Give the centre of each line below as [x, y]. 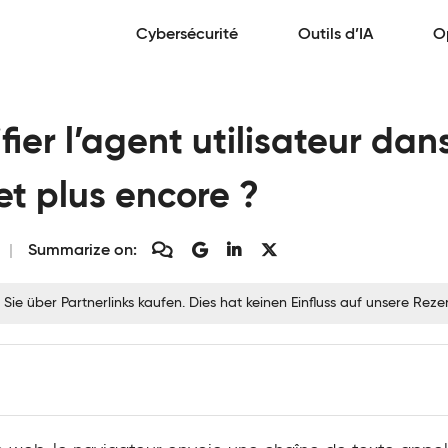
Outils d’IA [335, 35]
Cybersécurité [187, 35]
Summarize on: [82, 251]
